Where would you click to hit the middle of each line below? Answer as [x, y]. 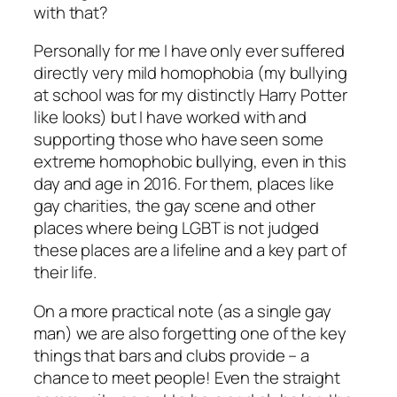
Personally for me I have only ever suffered [189, 51]
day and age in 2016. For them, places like [184, 184]
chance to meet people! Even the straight [187, 377]
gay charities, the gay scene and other [175, 206]
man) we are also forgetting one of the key [190, 333]
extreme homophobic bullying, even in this [190, 162]
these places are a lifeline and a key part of [190, 250]
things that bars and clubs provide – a [172, 355]
